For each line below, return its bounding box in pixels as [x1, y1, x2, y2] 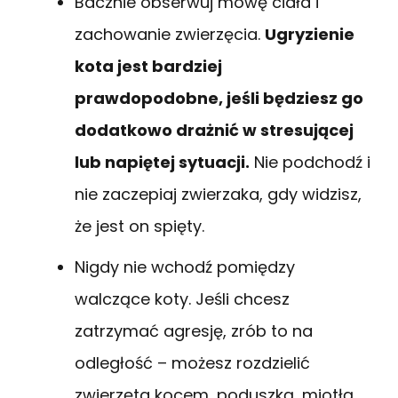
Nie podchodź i [250, 150, 370, 173]
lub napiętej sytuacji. [75, 150, 250, 173]
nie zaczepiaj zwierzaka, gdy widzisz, [75, 182, 362, 205]
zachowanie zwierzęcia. [75, 22, 265, 45]
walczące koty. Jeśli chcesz [75, 287, 290, 310]
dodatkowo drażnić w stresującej [75, 118, 354, 141]
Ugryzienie [265, 22, 354, 45]
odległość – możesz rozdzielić [75, 351, 310, 374]
